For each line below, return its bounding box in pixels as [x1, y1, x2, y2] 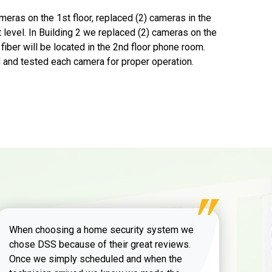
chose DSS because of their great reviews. [9, 238, 191, 250]
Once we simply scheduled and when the [9, 253, 182, 265]
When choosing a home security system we [9, 223, 194, 236]
